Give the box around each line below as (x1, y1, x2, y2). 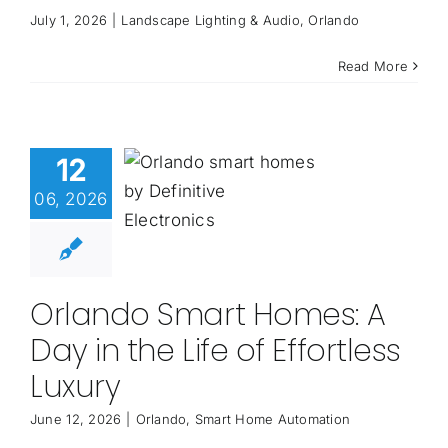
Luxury (29, 366, 121, 409)
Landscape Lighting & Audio (121, 12, 300, 29)
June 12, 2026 (29, 411, 122, 428)
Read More (337, 58, 409, 75)
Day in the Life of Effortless (29, 330, 401, 373)
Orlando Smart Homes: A (29, 294, 386, 337)
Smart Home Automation (194, 411, 351, 428)
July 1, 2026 (29, 12, 108, 29)
